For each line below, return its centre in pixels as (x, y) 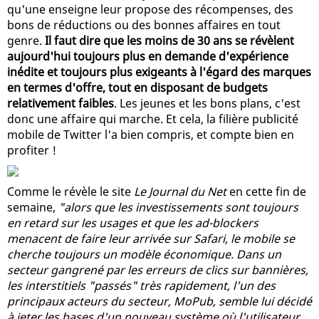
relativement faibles (61, 103)
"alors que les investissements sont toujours (178, 207)
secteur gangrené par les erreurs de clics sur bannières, (158, 270)
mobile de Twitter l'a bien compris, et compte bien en (151, 134)
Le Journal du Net (180, 191)
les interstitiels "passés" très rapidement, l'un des (141, 285)
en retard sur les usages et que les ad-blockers (133, 223)
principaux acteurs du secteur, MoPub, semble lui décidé (159, 301)
